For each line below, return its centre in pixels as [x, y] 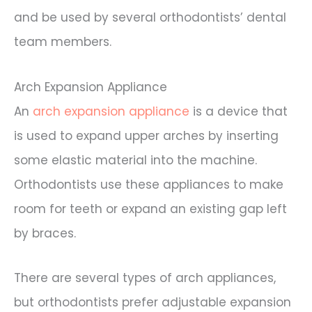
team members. [63, 41]
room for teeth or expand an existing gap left [150, 209]
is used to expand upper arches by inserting [146, 135]
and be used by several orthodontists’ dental [150, 17]
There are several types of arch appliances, [145, 278]
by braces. [45, 233]
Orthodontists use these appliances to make [149, 184]
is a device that [239, 111]
